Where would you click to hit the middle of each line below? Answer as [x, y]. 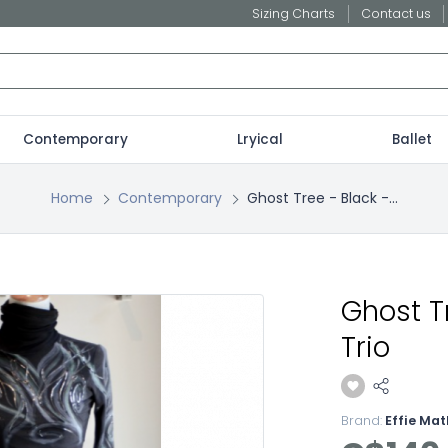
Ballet [411, 139]
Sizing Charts [294, 13]
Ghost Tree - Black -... [322, 198]
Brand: [361, 420]
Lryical [259, 139]
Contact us [395, 13]
